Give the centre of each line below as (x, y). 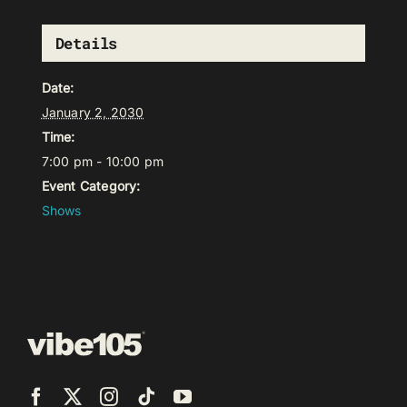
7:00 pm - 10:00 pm (103, 162)
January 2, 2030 (93, 113)
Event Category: (91, 186)
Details (86, 44)
